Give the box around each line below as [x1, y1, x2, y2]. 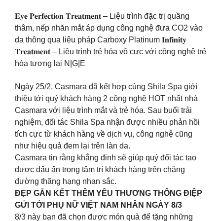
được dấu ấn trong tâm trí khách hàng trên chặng [15, 165, 185, 174]
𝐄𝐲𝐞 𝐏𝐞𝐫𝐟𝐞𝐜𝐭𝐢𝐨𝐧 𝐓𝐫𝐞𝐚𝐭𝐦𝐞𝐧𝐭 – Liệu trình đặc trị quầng [15, 12, 189, 21]
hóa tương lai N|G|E [15, 59, 85, 68]
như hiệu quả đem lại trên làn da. [15, 141, 130, 150]
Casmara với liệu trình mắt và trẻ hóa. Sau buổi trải [15, 106, 192, 114]
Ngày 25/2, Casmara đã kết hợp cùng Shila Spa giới [15, 82, 198, 91]
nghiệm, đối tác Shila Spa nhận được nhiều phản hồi [15, 117, 200, 126]
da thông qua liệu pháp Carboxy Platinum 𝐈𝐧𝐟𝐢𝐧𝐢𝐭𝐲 [15, 36, 186, 44]
